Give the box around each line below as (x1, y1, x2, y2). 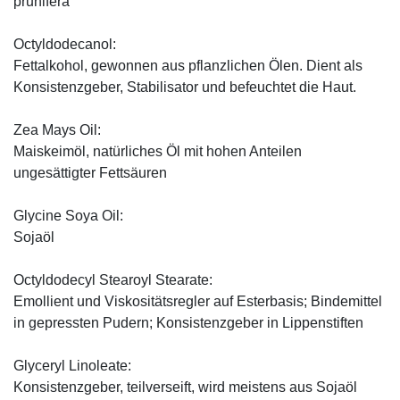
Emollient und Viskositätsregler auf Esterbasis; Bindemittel (13, 293, 382, 309)
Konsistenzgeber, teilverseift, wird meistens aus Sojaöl (13, 379, 357, 395)
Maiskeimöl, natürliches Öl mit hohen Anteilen (13, 143, 302, 159)
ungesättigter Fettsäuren (13, 164, 167, 180)
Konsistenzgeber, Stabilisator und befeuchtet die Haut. (13, 79, 356, 95)
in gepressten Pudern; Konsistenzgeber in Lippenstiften (13, 314, 363, 330)
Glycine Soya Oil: (13, 207, 123, 223)
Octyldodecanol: (13, 36, 116, 52)
